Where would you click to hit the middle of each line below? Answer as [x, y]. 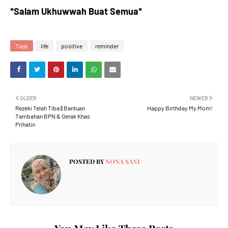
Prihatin [25, 124]
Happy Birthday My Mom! [180, 108]
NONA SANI [122, 161]
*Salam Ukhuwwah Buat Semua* [76, 11]
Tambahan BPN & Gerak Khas [53, 116]
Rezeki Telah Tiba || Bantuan [50, 108]
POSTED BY [87, 161]
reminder [107, 46]
